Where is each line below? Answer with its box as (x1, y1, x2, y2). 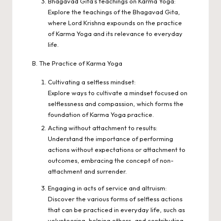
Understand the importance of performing (48, 134, 173, 143)
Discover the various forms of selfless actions (48, 194, 183, 203)
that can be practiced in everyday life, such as (48, 205, 185, 214)
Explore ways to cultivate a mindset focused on (48, 88, 187, 97)
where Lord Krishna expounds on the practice (48, 18, 182, 27)
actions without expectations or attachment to (48, 145, 185, 153)
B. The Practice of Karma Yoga (32, 59, 122, 67)
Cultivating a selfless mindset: (48, 77, 136, 86)
